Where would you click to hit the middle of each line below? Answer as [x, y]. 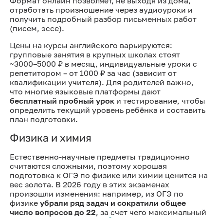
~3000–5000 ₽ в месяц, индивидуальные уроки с [103, 64]
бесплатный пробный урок [62, 100]
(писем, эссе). [37, 28]
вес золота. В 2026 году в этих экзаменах [90, 184]
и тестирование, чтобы [160, 100]
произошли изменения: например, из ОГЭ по [97, 193]
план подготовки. [44, 119]
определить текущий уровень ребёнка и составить [108, 110]
